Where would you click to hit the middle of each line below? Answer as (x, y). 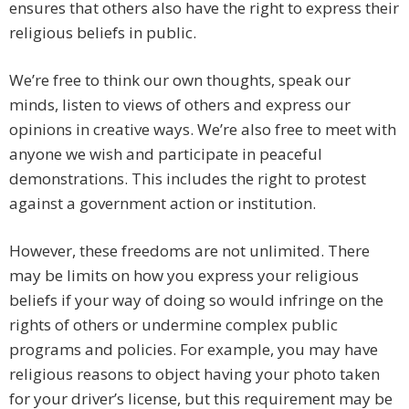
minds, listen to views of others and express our (180, 105)
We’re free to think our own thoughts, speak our (180, 80)
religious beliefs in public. (103, 33)
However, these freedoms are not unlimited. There (189, 251)
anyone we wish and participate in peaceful (166, 154)
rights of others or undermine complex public (173, 325)
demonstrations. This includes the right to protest (188, 179)
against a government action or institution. (163, 204)
